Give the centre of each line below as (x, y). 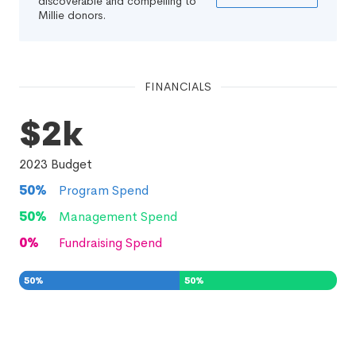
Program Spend (104, 190)
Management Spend (118, 217)
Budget (70, 164)
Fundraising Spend (110, 243)
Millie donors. (72, 15)
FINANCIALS (178, 87)
